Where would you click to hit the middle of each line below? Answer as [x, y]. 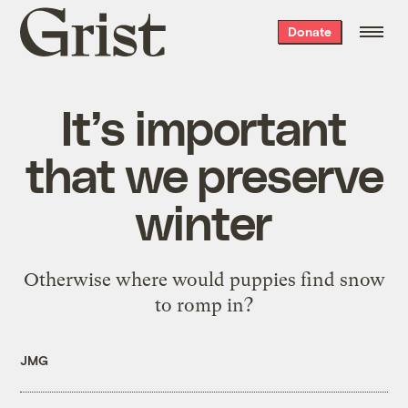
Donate [309, 31]
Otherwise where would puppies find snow [204, 279]
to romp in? [204, 305]
